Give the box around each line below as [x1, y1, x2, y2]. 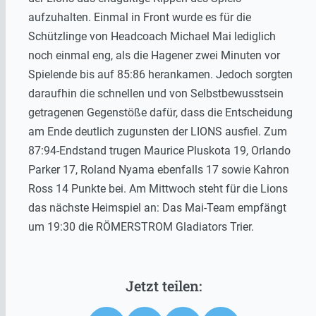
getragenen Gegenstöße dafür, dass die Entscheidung [28, 106, 293, 120]
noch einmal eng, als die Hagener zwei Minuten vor [28, 49, 280, 63]
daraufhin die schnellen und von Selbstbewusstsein [28, 87, 284, 101]
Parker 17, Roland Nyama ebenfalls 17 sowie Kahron [28, 163, 289, 177]
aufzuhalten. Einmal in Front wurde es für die [28, 11, 251, 25]
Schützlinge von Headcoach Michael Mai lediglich [28, 30, 276, 44]
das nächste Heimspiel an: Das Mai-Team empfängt [28, 201, 286, 215]
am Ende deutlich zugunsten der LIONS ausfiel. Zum [28, 125, 287, 139]
